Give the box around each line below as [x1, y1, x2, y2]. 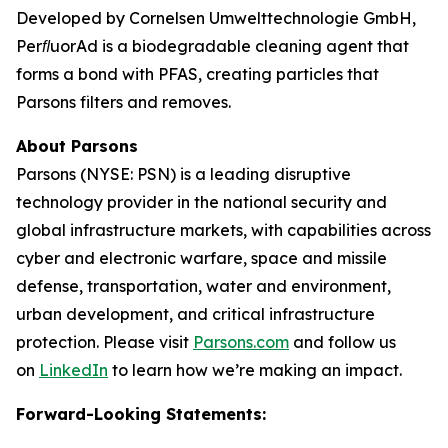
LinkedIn [39, 360, 108, 381]
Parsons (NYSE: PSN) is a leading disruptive [16, 164, 351, 185]
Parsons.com [193, 332, 289, 353]
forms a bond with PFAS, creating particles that [16, 64, 379, 85]
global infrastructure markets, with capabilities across [16, 220, 431, 241]
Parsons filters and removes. [16, 92, 231, 113]
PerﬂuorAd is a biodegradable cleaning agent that [16, 36, 409, 57]
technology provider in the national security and [16, 192, 387, 213]
